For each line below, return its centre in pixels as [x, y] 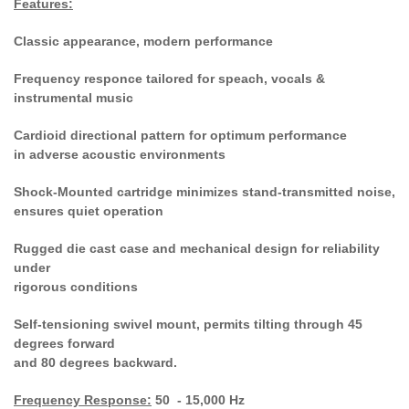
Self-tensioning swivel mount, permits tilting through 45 [188, 324]
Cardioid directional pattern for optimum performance [180, 135]
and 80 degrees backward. [95, 362]
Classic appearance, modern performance [143, 41]
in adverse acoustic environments [120, 154]
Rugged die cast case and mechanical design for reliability [197, 248]
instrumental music [73, 97]
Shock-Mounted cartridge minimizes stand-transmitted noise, [204, 191]
